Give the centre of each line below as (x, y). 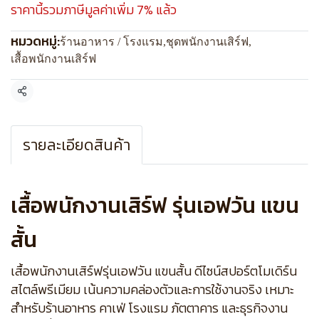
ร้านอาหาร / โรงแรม (111, 42)
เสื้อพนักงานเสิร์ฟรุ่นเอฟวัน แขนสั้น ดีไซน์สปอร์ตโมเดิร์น (154, 271)
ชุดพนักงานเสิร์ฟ (207, 42)
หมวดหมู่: (35, 41)
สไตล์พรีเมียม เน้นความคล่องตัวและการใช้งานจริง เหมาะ (152, 289)
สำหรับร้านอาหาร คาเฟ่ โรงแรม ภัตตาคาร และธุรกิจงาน (149, 308)
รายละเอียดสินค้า (77, 145)
